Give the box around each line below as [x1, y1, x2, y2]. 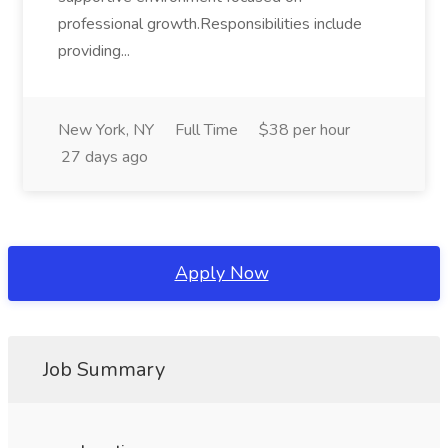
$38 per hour [259, 119, 350, 141]
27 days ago [61, 146, 148, 168]
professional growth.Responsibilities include [58, 13, 362, 35]
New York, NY [58, 119, 154, 141]
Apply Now [174, 261, 269, 285]
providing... [58, 40, 134, 62]
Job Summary [43, 356, 165, 383]
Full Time [175, 119, 238, 141]
